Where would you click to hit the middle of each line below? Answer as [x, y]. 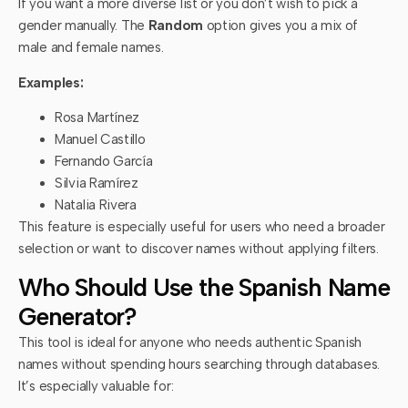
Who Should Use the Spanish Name [204, 287]
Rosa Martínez [97, 118]
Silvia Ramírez [97, 184]
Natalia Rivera [96, 205]
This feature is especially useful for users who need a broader [202, 227]
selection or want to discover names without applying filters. [199, 249]
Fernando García [104, 162]
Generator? [78, 316]
